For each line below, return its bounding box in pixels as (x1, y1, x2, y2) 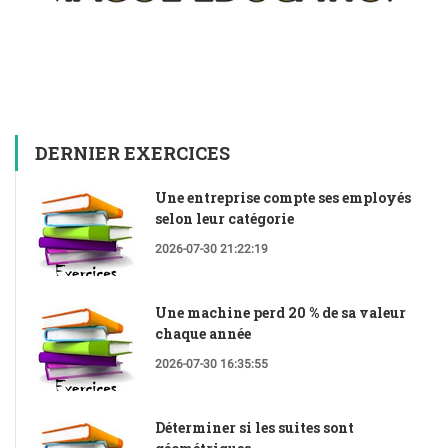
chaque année (155, 323, 251, 343)
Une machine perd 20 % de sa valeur (155, 302, 406, 322)
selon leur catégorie (155, 208, 294, 228)
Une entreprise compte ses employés (155, 187, 411, 207)
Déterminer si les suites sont (155, 417, 354, 437)
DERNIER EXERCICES (35, 140, 230, 165)
